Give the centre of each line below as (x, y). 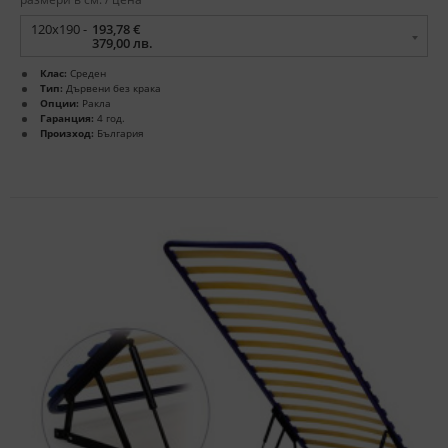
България (119, 133)
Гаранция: (67, 118)
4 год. (109, 118)
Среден (86, 73)
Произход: (67, 133)
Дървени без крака (112, 88)
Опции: (59, 103)
